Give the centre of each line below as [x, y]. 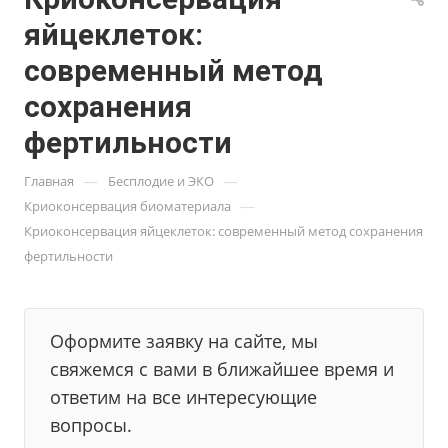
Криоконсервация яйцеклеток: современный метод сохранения [223, 231]
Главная [49, 181]
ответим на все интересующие [183, 397]
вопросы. [91, 425]
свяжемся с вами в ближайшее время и [222, 369]
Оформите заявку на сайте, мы [184, 341]
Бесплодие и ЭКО [161, 181]
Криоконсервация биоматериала [127, 206]
